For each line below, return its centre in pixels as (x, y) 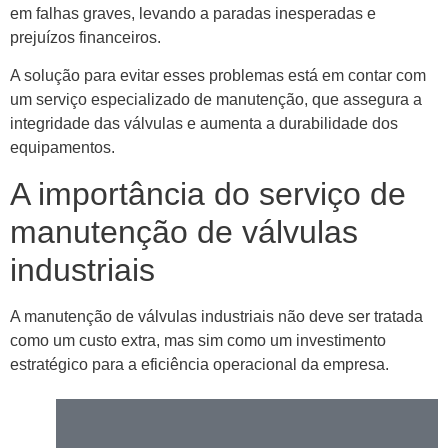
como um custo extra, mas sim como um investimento (198, 340)
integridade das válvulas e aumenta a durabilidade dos (204, 124)
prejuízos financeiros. (85, 37)
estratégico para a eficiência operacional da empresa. (199, 364)
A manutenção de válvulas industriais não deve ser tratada (216, 316)
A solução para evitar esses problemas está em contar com (218, 76)
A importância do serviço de (208, 193)
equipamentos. (62, 148)
